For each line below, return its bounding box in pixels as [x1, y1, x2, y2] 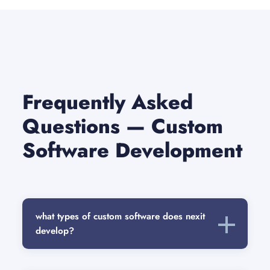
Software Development [22, 136, 243, 166]
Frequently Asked [22, 87, 193, 118]
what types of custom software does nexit [36, 210, 206, 224]
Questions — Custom [22, 111, 224, 142]
